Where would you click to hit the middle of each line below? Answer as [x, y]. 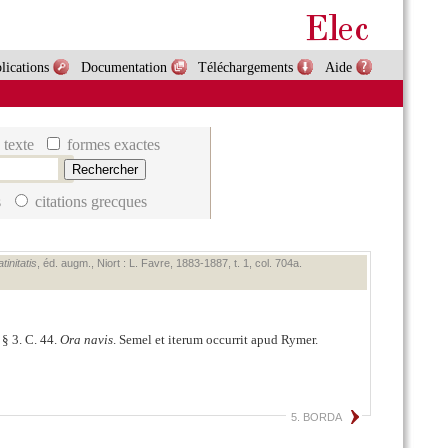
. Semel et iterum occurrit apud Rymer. [215, 339]
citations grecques [89, 201]
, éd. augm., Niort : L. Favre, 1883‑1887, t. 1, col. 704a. [169, 263]
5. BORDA [317, 417]
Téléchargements [246, 67]
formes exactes [111, 145]
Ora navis [86, 339]
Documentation [123, 67]
